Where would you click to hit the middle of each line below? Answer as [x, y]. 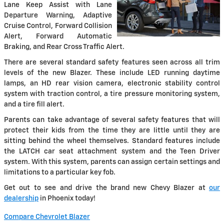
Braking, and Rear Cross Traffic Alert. [64, 47]
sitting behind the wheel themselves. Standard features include [112, 141]
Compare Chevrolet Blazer [47, 217]
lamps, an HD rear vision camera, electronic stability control [112, 84]
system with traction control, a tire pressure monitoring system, [112, 94]
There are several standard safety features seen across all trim [112, 63]
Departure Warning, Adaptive [58, 16]
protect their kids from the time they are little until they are [112, 131]
